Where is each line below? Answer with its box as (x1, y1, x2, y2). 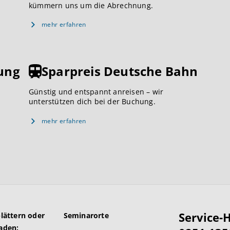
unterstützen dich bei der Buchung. (29, 97, 156, 107)
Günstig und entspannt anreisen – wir (29, 87, 164, 97)
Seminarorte (63, 210, 109, 220)
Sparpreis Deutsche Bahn (42, 63, 198, 80)
